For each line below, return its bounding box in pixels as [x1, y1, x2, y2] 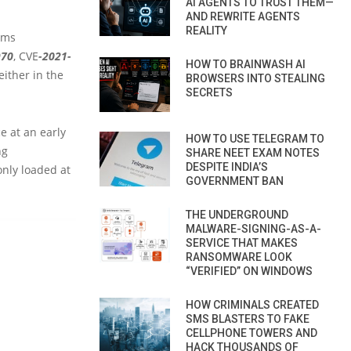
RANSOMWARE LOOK [186, 250, 292, 263]
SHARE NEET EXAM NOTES [186, 146, 320, 159]
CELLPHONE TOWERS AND [186, 326, 317, 339]
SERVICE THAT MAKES [186, 236, 298, 249]
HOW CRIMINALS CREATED [186, 298, 319, 311]
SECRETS [186, 85, 233, 99]
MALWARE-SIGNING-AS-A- [186, 222, 321, 235]
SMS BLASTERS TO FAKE [186, 312, 309, 325]
